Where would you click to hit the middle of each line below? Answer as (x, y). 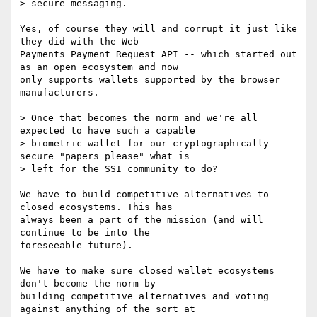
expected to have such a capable (110, 131)
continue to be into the (85, 233)
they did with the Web (79, 42)
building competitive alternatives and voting (144, 296)
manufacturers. (59, 93)
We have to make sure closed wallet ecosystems (147, 271)
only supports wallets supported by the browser (150, 80)
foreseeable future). (76, 246)
